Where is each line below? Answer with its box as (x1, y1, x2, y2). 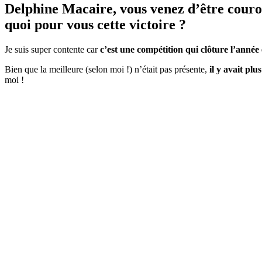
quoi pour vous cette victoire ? (5, 16, 186, 32)
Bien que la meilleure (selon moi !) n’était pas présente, (5, 64, 209, 74)
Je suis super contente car (5, 44, 100, 54)
